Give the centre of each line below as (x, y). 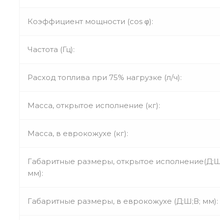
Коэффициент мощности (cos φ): (90, 21)
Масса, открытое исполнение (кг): (94, 105)
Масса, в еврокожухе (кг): (78, 133)
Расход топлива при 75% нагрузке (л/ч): (105, 77)
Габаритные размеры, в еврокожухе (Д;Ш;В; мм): (123, 201)
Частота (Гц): (51, 49)
